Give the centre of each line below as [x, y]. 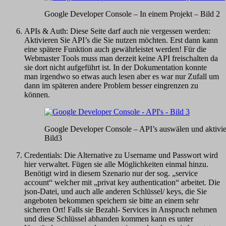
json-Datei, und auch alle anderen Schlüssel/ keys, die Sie [116, 191]
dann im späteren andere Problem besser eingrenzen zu [111, 85]
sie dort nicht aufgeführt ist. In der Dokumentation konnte [116, 67]
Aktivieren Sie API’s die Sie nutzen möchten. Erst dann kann [121, 40]
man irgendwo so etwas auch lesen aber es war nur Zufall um [122, 76]
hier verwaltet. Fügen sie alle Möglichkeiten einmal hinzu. [116, 164]
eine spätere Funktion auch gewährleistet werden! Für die [115, 49]
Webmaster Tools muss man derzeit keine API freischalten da [121, 58]
